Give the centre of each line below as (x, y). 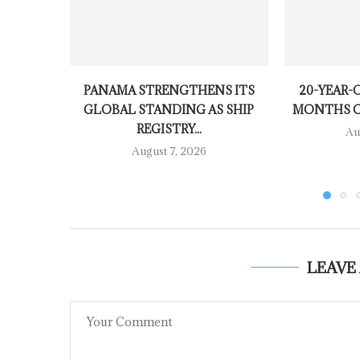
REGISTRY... (169, 129)
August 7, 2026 (169, 151)
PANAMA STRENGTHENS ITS (169, 90)
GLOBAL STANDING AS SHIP (169, 109)
